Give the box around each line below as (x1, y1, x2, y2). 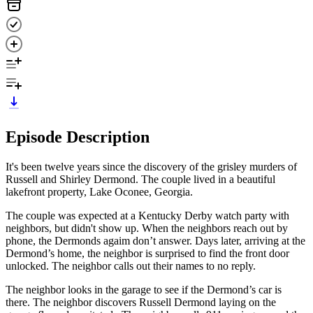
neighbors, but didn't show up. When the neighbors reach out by (6, 221, 288, 234)
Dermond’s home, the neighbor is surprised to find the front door (6, 247, 289, 259)
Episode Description (6, 127, 150, 146)
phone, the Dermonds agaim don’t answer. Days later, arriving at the (6, 234, 305, 247)
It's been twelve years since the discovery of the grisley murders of (6, 160, 297, 173)
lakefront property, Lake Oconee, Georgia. (6, 185, 193, 198)
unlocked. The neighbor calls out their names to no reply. (6, 259, 261, 272)
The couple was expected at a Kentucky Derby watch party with (6, 209, 289, 221)
